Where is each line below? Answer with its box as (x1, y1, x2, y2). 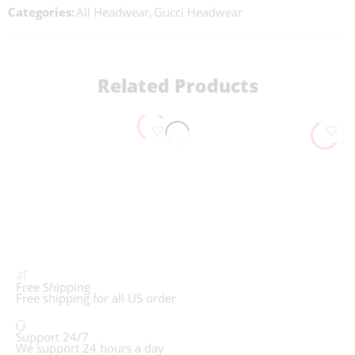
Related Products (97, 73, 258, 99)
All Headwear (76, 5, 149, 21)
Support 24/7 (16, 330, 89, 345)
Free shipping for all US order (16, 291, 176, 307)
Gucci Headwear (154, 5, 242, 21)
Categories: (8, 5, 74, 21)
